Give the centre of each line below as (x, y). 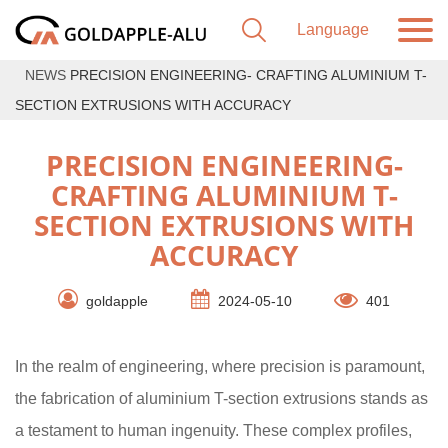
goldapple (116, 300)
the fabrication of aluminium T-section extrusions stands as (221, 398)
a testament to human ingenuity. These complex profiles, (213, 430)
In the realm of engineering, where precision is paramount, (220, 366)
